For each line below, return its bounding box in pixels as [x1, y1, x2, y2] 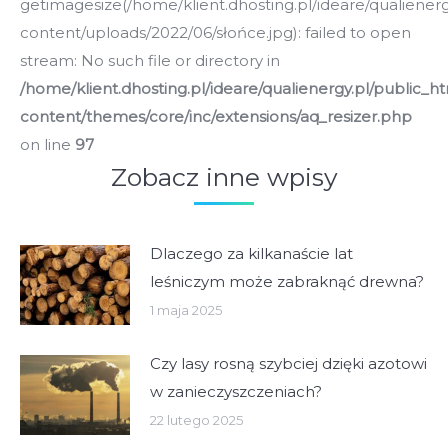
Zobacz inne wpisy [110, 161, 338, 192]
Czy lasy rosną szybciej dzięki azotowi [150, 353, 427, 373]
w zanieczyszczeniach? [150, 381, 322, 401]
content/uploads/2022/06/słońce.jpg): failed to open [20, 22, 411, 42]
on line [20, 134, 75, 154]
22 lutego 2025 [150, 411, 243, 428]
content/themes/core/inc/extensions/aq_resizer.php [20, 106, 412, 126]
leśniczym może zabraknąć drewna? [150, 271, 424, 291]
